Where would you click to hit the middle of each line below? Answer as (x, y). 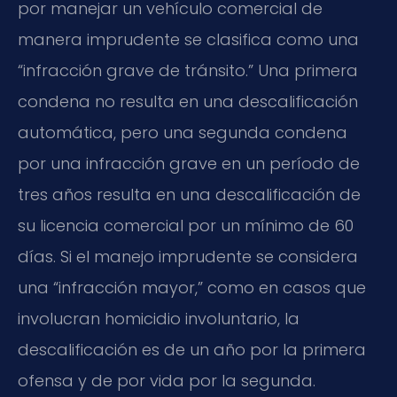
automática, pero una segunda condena (183, 133)
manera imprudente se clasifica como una (188, 40)
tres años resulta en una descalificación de (189, 195)
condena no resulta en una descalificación (188, 102)
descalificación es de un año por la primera (192, 350)
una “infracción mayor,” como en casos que (192, 288)
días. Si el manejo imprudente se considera (188, 257)
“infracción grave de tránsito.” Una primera (188, 71)
